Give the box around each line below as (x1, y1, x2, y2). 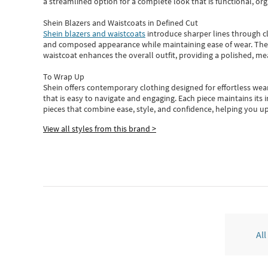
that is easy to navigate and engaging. (43, 93, 178, 103)
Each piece (178, 93, 217, 103)
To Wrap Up (43, 71, 84, 82)
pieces (43, 103, 65, 114)
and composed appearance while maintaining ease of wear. (43, 39, 254, 50)
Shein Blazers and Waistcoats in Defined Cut (43, 17, 198, 28)
